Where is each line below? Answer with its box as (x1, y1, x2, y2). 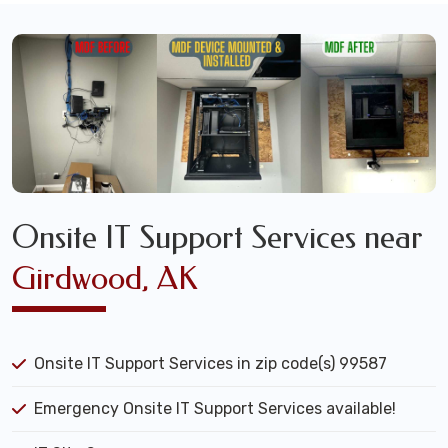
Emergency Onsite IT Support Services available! (34, 399, 396, 419)
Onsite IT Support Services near (12, 219, 423, 257)
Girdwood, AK (12, 260, 197, 298)
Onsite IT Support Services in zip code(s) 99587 (34, 354, 387, 374)
